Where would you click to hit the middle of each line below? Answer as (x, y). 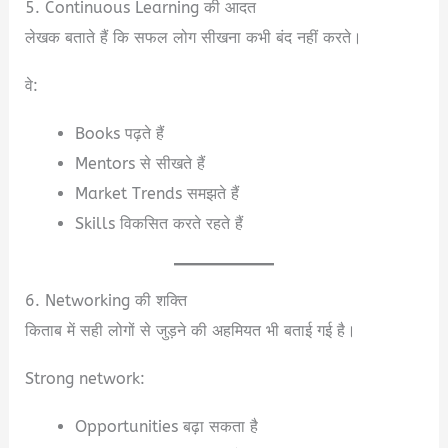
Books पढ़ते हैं (119, 133)
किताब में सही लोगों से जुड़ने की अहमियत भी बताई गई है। (191, 331)
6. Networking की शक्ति (106, 301)
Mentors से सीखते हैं (139, 163)
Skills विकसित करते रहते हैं (158, 223)
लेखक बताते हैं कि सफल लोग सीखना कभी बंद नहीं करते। (194, 37)
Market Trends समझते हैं (156, 193)
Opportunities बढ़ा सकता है (166, 427)
